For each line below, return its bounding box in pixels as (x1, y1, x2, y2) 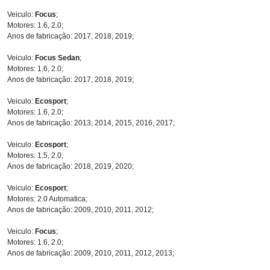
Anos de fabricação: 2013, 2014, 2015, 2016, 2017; (7, 118, 175, 127)
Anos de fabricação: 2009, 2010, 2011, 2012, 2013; (7, 248, 174, 257)
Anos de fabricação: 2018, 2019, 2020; (7, 162, 134, 171)
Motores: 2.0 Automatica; (7, 194, 87, 203)
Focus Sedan (35, 53, 80, 62)
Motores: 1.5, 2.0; (7, 151, 63, 160)
